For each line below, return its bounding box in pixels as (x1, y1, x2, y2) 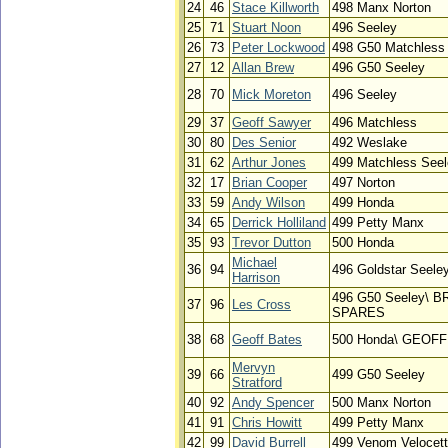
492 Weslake (332, 135, 407, 150)
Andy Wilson (232, 195, 305, 210)
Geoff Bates (232, 332, 302, 347)
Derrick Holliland (232, 215, 326, 230)
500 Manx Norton (332, 395, 431, 410)
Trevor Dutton (232, 235, 311, 250)
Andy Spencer (232, 395, 314, 410)
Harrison (232, 270, 280, 285)
